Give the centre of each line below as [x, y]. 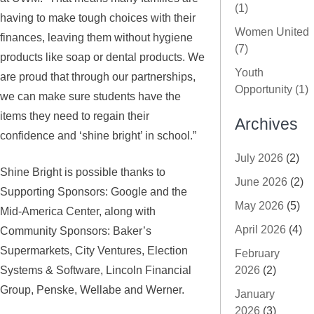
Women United [272, 32]
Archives [266, 125]
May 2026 [259, 205]
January [255, 294]
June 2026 [261, 182]
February [257, 253]
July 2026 [259, 158]
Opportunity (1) [272, 90]
